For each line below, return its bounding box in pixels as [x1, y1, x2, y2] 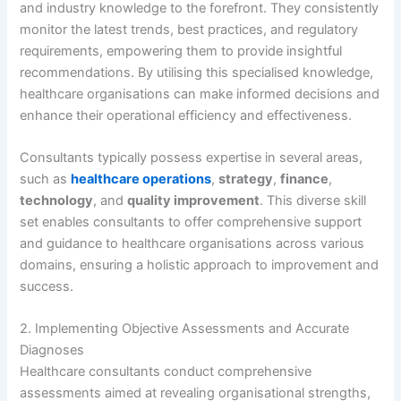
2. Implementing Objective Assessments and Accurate [20, 320, 350, 337]
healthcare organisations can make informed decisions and [20, 85, 380, 102]
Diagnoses [20, 342, 85, 359]
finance [280, 170, 329, 187]
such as [20, 170, 72, 187]
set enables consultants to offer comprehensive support [20, 213, 363, 230]
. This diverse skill [260, 192, 367, 209]
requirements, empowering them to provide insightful [20, 42, 343, 59]
